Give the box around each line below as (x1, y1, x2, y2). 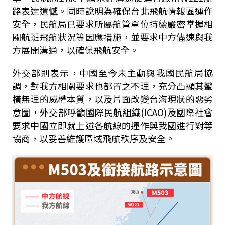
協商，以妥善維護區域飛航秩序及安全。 (12, 132, 175, 145)
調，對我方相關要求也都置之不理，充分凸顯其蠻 (12, 79, 213, 92)
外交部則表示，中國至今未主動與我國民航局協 (12, 66, 213, 79)
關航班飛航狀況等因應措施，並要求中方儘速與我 (12, 30, 213, 43)
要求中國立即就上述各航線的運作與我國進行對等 (12, 119, 213, 132)
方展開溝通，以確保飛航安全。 (12, 43, 139, 56)
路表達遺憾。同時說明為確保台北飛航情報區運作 (12, 4, 213, 17)
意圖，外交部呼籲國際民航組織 (12, 105, 141, 119)
